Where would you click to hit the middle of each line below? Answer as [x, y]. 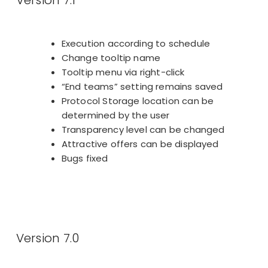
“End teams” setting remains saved [142, 87]
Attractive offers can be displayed [140, 144]
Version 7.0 [48, 238]
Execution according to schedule [135, 44]
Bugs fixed [85, 159]
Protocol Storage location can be [138, 101]
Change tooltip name [111, 58]
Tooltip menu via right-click [123, 72]
